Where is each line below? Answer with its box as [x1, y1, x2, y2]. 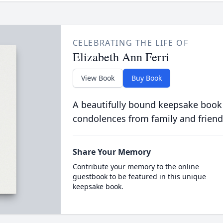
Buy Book [131, 73, 162, 83]
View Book [81, 73, 114, 83]
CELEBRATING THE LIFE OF [72, 37, 189, 48]
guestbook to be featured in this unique [72, 172, 206, 181]
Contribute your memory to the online [72, 162, 199, 171]
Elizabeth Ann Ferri [72, 49, 169, 65]
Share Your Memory [72, 146, 151, 157]
